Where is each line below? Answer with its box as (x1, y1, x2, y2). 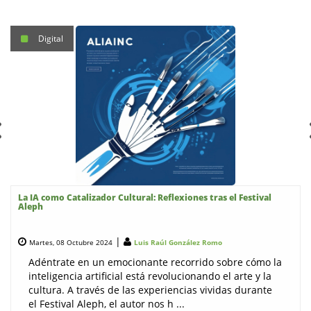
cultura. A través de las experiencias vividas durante (28, 283, 272, 296)
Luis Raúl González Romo (134, 237, 222, 247)
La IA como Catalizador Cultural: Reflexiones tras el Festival (18, 191, 271, 203)
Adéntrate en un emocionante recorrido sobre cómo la (28, 255, 282, 269)
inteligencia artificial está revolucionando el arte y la (28, 269, 271, 283)
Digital (38, 32, 63, 44)
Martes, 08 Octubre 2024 (29, 237, 112, 247)
